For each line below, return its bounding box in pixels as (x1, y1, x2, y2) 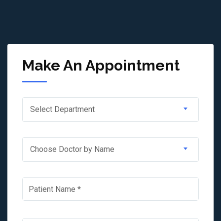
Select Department (30, 105, 95, 114)
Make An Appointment (22, 57, 180, 74)
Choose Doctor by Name (30, 145, 114, 154)
